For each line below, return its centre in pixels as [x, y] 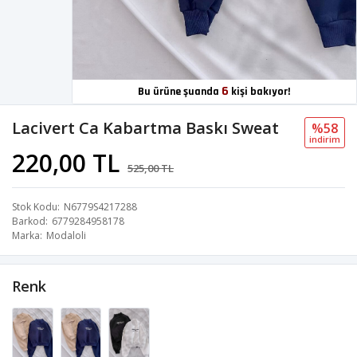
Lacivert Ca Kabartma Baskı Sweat [145, 128]
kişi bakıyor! [260, 92]
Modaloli [66, 236]
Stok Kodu [35, 207]
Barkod [29, 222]
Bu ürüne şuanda [180, 92]
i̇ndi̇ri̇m [325, 139]
